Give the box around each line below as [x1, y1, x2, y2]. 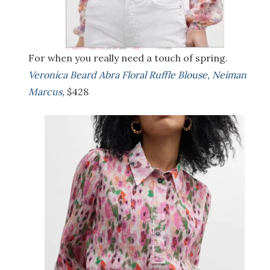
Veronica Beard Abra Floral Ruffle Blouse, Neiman [28, 69, 246, 81]
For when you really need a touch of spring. [28, 52, 230, 64]
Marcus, [28, 86, 64, 98]
